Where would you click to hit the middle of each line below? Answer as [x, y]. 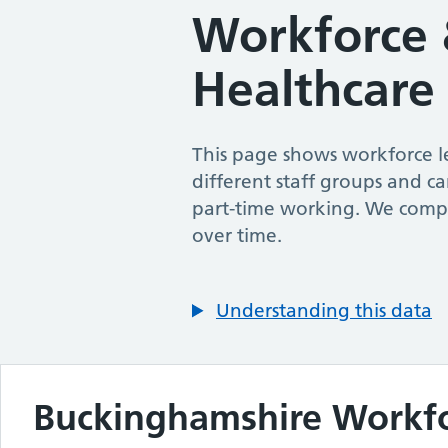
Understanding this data [324, 310]
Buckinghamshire [182, 417]
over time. [237, 235]
